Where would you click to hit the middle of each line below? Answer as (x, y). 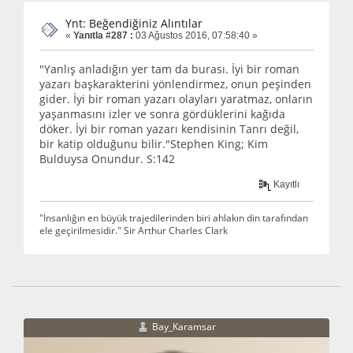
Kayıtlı (286, 184)
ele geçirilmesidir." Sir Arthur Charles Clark (134, 230)
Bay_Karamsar (184, 326)
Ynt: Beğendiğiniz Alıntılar (134, 24)
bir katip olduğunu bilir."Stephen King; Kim (154, 143)
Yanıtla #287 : (103, 36)
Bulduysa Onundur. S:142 (107, 158)
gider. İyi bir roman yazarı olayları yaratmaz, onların (176, 98)
